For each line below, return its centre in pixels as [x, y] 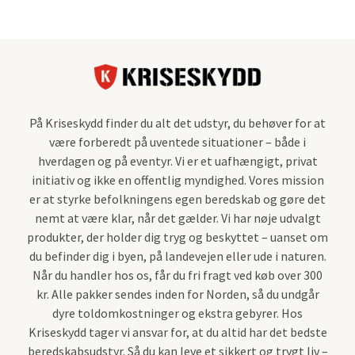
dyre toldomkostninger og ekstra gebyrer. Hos [177, 313]
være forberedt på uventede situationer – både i [177, 141]
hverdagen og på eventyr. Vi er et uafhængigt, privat [177, 160]
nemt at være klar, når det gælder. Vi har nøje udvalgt [177, 218]
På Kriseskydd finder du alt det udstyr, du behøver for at [177, 122]
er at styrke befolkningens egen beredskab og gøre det [177, 198]
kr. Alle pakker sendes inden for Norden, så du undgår [177, 294]
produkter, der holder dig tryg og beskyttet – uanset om [177, 237]
